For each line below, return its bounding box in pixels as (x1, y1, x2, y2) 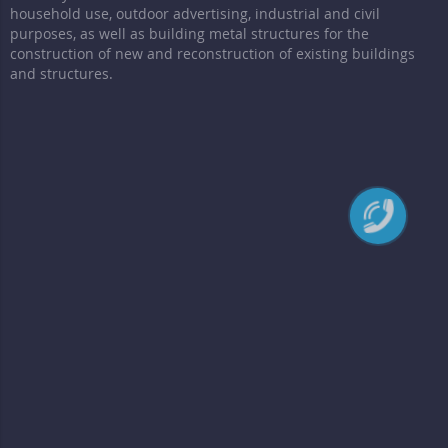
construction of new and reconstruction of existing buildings (10, 44, 415, 64)
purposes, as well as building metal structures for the (10, 24, 369, 44)
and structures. (10, 64, 113, 84)
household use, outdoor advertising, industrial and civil (10, 4, 380, 24)
